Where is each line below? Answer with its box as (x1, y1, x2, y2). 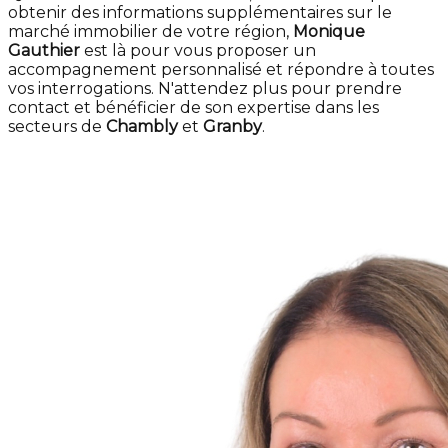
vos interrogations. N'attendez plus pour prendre (8, 79, 402, 98)
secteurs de (8, 117, 106, 136)
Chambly (106, 117, 178, 136)
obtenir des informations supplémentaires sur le (8, 3, 392, 22)
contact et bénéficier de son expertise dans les (8, 98, 379, 117)
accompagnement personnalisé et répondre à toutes (8, 60, 434, 79)
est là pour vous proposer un (80, 41, 316, 60)
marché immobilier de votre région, (8, 22, 293, 41)
